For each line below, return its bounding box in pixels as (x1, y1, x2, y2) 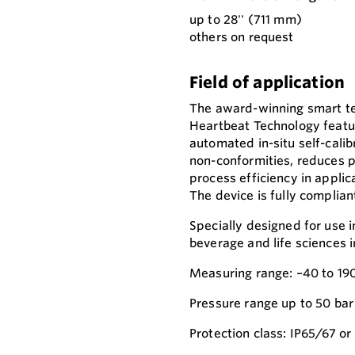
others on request (189, 29, 294, 44)
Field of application (189, 72, 345, 92)
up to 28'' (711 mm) (189, 12, 302, 27)
